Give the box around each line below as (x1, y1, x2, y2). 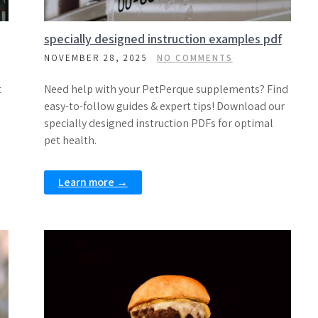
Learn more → (57, 175, 128, 190)
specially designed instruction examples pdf (43, 31, 282, 47)
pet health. (43, 133, 97, 148)
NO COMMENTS (156, 52, 233, 64)
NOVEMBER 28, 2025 (43, 52, 148, 64)
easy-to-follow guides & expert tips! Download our (43, 99, 285, 114)
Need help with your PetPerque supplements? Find (43, 82, 288, 97)
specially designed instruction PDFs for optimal (43, 116, 273, 131)
